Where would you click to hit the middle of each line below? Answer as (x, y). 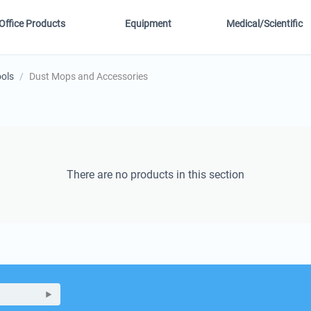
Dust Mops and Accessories (89, 77)
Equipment (148, 24)
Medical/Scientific (265, 24)
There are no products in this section (155, 175)
